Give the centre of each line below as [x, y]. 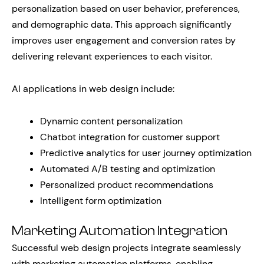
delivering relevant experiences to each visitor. [112, 56]
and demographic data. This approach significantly [122, 24]
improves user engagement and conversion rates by [124, 40]
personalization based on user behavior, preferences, [126, 9]
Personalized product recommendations [127, 185]
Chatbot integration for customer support [130, 137]
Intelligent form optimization [101, 201]
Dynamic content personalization [111, 121]
